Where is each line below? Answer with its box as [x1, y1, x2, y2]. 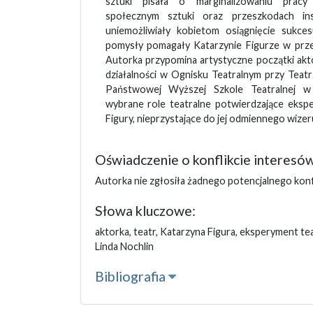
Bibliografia [94, 268, 168, 285]
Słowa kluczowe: [94, 203, 196, 219]
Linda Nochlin [94, 240, 154, 253]
